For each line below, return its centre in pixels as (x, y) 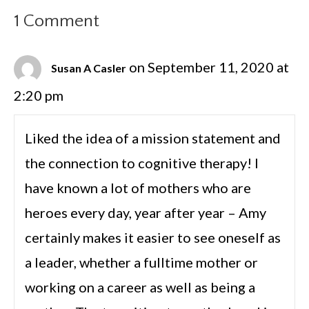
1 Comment (57, 21)
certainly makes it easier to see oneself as (153, 238)
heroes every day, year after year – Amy (146, 213)
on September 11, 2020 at (209, 67)
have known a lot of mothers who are (138, 188)
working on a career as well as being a (140, 287)
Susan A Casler (89, 68)
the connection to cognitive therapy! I (142, 163)
